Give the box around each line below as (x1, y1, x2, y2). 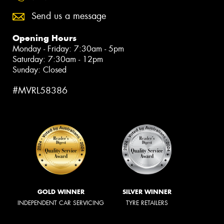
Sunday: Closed (12, 64, 66, 75)
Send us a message (31, 9, 106, 22)
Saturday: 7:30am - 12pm (12, 53, 103, 64)
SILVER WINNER (122, 188, 171, 196)
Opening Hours (12, 32, 76, 43)
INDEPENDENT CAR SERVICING (17, 199, 104, 207)
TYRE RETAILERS (126, 199, 168, 207)
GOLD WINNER (37, 188, 84, 196)
